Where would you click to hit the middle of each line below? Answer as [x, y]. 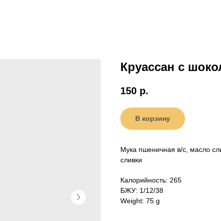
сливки [131, 160]
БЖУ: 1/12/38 [142, 191]
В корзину [153, 119]
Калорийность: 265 [151, 180]
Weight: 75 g [140, 201]
